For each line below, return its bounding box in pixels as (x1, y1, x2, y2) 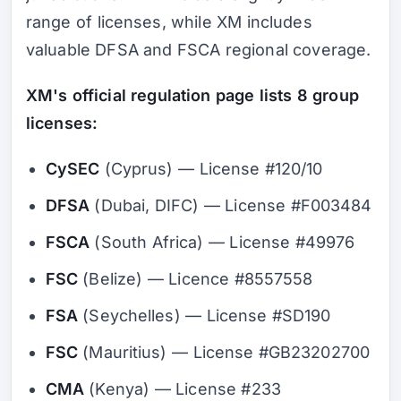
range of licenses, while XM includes (26, 13, 312, 32)
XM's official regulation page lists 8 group (26, 86, 359, 106)
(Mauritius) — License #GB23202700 (77, 342, 371, 362)
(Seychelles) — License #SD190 (77, 305, 331, 325)
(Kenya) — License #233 (83, 379, 281, 398)
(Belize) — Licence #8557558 (77, 269, 313, 288)
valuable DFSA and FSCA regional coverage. (26, 40, 371, 60)
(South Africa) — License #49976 (90, 232, 355, 252)
